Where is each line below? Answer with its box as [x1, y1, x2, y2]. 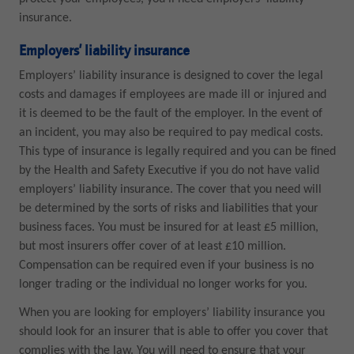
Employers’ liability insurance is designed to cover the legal [18, 69, 323, 82]
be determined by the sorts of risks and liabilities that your [18, 201, 318, 215]
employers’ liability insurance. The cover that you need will [18, 183, 322, 196]
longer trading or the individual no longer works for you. [18, 277, 307, 291]
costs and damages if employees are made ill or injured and [18, 88, 326, 101]
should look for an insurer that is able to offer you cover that [18, 326, 328, 339]
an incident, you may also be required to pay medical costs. [18, 126, 323, 139]
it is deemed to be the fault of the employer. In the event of [18, 107, 322, 120]
